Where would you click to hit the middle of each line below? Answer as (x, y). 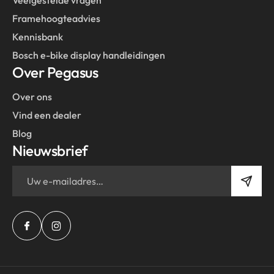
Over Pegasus (55, 72)
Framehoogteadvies (56, 18)
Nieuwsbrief (50, 150)
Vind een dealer (47, 115)
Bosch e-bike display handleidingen (89, 55)
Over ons (32, 96)
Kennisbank (38, 36)
